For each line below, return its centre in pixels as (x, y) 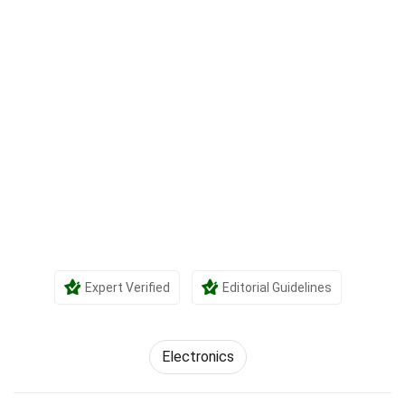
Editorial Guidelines (277, 287)
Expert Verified (127, 287)
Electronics (198, 357)
